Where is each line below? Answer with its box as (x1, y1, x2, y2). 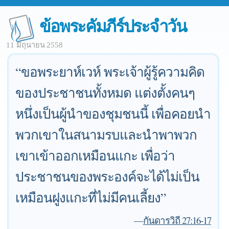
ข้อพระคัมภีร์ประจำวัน (39, 13, 187, 37)
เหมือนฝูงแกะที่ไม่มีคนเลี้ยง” (15, 189, 167, 206)
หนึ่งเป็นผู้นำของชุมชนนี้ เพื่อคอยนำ (15, 105, 211, 122)
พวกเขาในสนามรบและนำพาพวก (15, 126, 197, 143)
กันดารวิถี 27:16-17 (143, 214, 211, 226)
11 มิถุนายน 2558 (6, 41, 63, 49)
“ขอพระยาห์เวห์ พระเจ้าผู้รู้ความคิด (15, 63, 205, 80)
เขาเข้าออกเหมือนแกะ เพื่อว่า (15, 147, 175, 164)
